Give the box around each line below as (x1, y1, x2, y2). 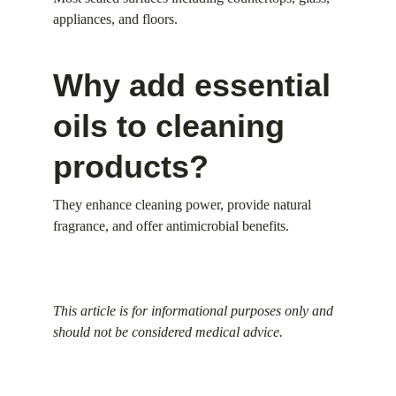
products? (53, 148, 209, 185)
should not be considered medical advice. (53, 324, 283, 339)
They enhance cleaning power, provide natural (53, 197, 315, 212)
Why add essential (53, 67, 339, 103)
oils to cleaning (53, 108, 293, 144)
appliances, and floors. (53, 11, 178, 27)
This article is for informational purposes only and (53, 303, 337, 318)
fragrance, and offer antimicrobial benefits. (53, 218, 289, 233)
